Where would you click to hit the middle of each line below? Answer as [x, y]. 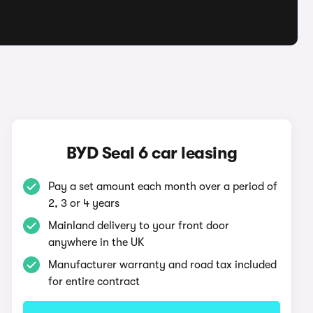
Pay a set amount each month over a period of [163, 187]
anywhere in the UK [97, 242]
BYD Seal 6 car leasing [152, 153]
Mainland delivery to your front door [139, 226]
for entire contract [94, 282]
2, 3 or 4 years [84, 203]
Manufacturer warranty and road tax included [163, 265]
